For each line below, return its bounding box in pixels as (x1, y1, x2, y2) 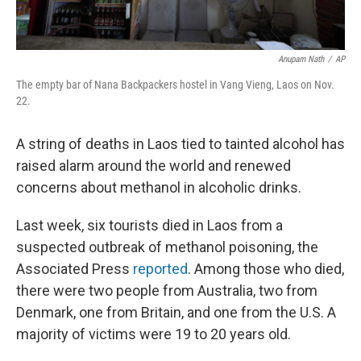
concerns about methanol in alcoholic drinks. (16, 178, 301, 196)
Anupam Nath (278, 53, 324, 64)
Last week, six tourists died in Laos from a (16, 216, 283, 234)
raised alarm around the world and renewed (16, 156, 291, 174)
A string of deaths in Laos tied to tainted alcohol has (16, 135, 345, 152)
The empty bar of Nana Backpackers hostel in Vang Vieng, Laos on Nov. (16, 77, 334, 91)
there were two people (16, 281, 160, 299)
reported (133, 259, 188, 277)
